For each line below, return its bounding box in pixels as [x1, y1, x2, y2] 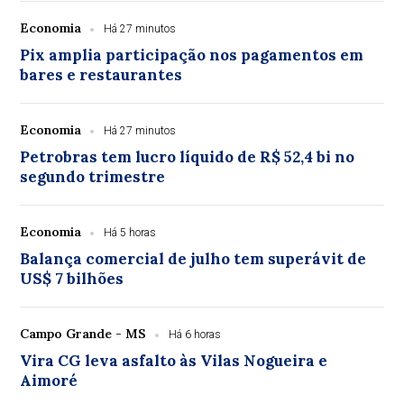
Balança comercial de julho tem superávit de [20, 249, 367, 269]
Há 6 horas [169, 328, 222, 341]
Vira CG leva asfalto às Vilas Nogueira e [20, 351, 328, 371]
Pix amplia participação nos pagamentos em [20, 45, 364, 65]
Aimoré [20, 371, 78, 390]
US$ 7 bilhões [20, 269, 124, 289]
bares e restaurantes [20, 65, 183, 85]
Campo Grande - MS [20, 326, 147, 342]
